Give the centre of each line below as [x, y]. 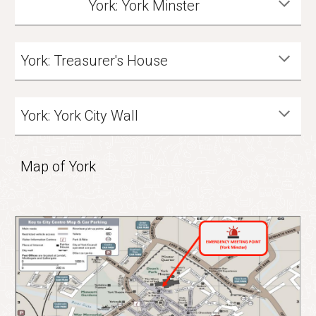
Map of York [59, 166]
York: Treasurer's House [95, 61]
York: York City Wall [80, 116]
